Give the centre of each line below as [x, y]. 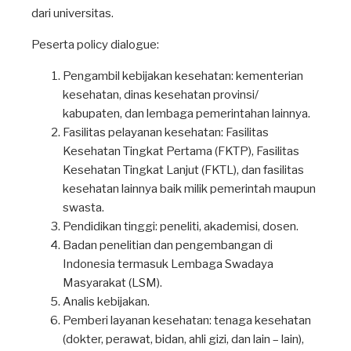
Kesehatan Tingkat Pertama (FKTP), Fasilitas [181, 151]
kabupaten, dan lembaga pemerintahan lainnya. [186, 114]
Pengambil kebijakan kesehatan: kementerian [183, 76]
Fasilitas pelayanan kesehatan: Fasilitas [166, 132]
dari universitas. [72, 13]
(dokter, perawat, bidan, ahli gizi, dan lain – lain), [183, 339]
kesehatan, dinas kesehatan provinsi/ [161, 95]
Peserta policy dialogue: [95, 45]
